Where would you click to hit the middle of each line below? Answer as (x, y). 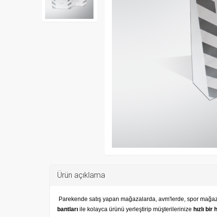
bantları (68, 209)
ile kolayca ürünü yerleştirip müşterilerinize (136, 209)
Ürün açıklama (81, 175)
